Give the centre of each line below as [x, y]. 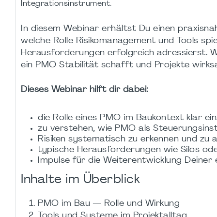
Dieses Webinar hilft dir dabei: [85, 90]
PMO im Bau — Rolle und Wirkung [109, 203]
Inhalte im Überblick [80, 180]
